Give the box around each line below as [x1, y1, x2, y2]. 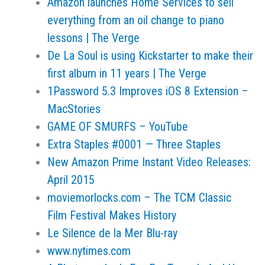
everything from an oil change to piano [47, 13, 224, 27]
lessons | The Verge [47, 31, 140, 45]
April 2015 [47, 173, 95, 187]
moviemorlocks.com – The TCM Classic [47, 190, 231, 205]
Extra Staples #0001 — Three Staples [47, 137, 221, 151]
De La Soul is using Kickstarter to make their [47, 49, 253, 63]
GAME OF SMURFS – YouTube [47, 119, 188, 134]
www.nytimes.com [47, 244, 131, 258]
